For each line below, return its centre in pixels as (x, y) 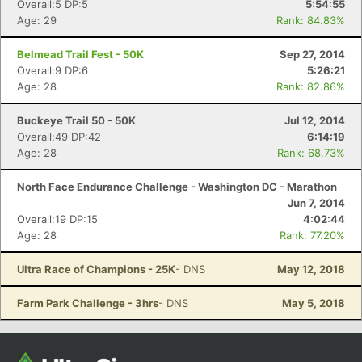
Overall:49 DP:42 (59, 137)
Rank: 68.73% (311, 153)
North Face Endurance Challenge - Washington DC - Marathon (177, 187)
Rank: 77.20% (312, 235)
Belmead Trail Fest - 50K (80, 54)
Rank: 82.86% (311, 86)
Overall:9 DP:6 (53, 70)
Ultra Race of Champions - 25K (96, 269)
